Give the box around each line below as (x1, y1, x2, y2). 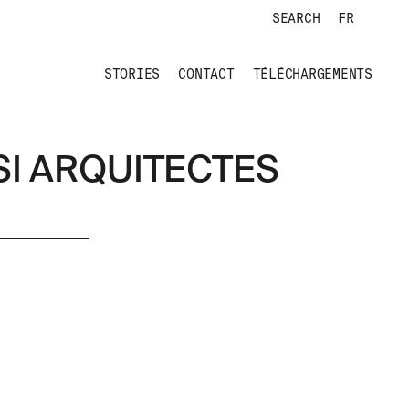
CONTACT (178, 66, 235, 82)
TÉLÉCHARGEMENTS (252, 66, 372, 82)
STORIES (103, 66, 161, 82)
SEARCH (271, 10, 320, 26)
